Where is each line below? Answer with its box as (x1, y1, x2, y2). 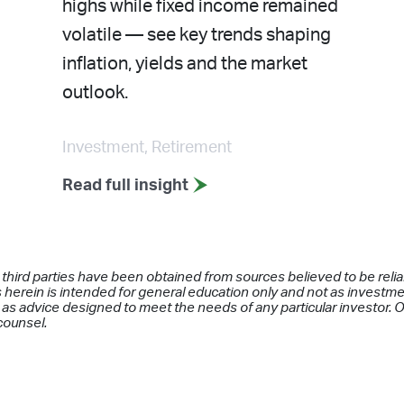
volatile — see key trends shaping (62, 25, 331, 44)
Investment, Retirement (62, 139, 232, 155)
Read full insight (62, 177, 192, 194)
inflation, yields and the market (62, 54, 308, 73)
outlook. (62, 83, 128, 102)
